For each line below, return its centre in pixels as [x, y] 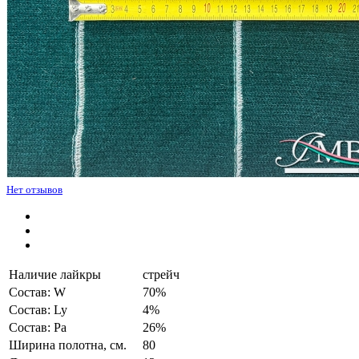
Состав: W [37, 292]
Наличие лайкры [55, 274]
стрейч [161, 274]
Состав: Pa [38, 327]
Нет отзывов [34, 189]
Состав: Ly [38, 309]
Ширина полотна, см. [68, 345]
